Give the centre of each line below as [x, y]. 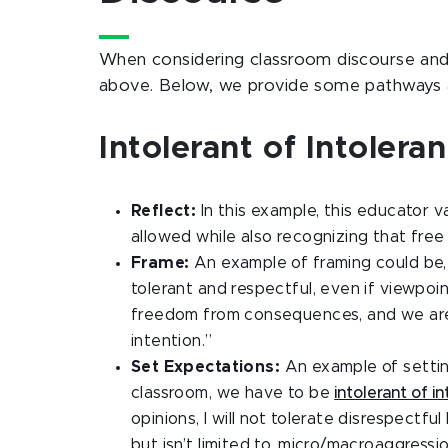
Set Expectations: [208, 367]
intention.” [172, 341]
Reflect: [166, 211]
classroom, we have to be [233, 393]
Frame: [162, 263]
